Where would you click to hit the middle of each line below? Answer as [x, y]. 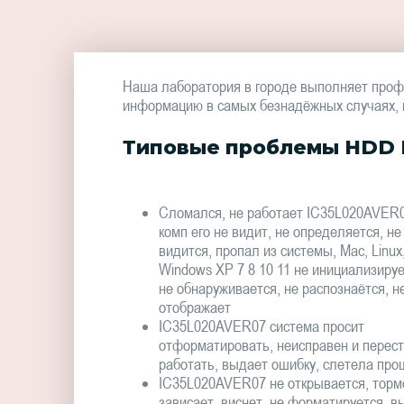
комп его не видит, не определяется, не [280, 231]
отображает [194, 307]
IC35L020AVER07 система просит [261, 326]
